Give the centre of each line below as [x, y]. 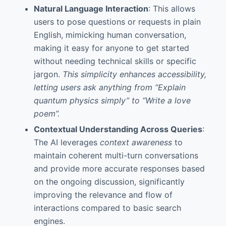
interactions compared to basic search [107, 208]
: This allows [172, 9]
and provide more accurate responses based [119, 168]
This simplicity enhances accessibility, [134, 74]
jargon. [48, 74]
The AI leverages [67, 142]
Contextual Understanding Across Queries [118, 129]
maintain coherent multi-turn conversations [116, 155]
